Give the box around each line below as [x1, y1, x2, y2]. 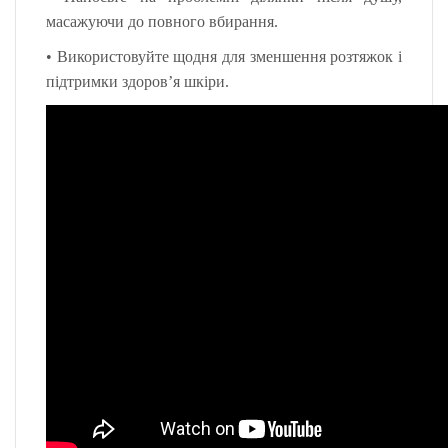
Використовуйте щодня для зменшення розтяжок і [56, 48, 403, 65]
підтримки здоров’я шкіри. [46, 73, 229, 90]
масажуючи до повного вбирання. [46, 13, 278, 30]
